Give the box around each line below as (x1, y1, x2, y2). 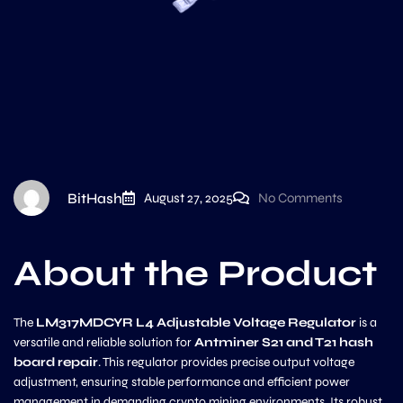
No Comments (258, 190, 343, 206)
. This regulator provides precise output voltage (98, 354, 354, 370)
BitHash (67, 189, 122, 207)
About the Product (13, 252, 377, 295)
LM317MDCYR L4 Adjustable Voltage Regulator (36, 315, 356, 330)
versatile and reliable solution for (13, 335, 194, 350)
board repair (13, 354, 98, 370)
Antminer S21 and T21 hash (194, 335, 373, 350)
